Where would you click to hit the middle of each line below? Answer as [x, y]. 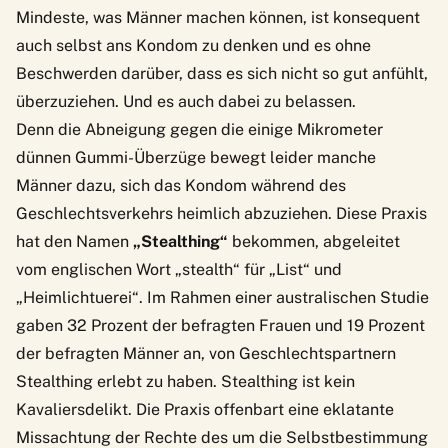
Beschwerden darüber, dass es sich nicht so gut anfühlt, [222, 73]
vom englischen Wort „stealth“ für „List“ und [179, 269]
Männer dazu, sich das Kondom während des [181, 185]
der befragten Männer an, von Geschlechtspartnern [206, 353]
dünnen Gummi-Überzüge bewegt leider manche [196, 157]
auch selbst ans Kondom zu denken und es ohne [193, 45]
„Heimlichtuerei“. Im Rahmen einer [146, 297]
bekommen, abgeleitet [314, 241]
